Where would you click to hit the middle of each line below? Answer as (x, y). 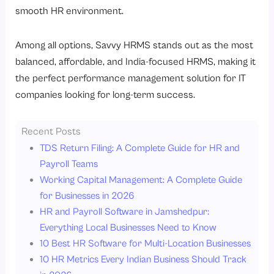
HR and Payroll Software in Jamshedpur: (125, 212)
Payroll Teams (69, 164)
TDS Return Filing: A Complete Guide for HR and (140, 148)
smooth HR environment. (70, 11)
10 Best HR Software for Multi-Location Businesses (146, 244)
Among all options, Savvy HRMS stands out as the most (135, 45)
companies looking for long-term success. (106, 95)
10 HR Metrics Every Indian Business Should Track (143, 260)
